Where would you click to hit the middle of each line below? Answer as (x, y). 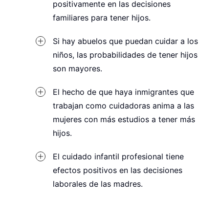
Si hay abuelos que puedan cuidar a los (126, 42)
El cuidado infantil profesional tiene (119, 157)
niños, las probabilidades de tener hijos (125, 55)
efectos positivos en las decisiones (118, 171)
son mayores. (78, 69)
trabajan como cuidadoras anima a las (124, 106)
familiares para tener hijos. (102, 18)
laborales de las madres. (98, 184)
